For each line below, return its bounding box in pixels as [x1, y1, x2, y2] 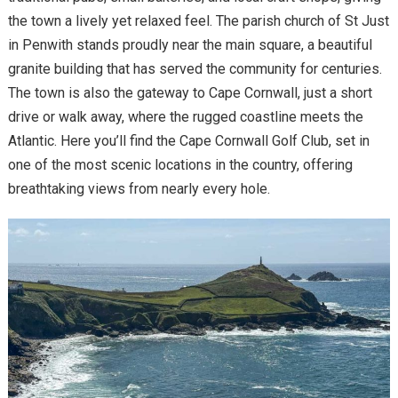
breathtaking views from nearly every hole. [7, 179, 270, 197]
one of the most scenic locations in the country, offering [7, 155, 353, 173]
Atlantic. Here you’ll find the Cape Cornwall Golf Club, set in [7, 131, 370, 149]
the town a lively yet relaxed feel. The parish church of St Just [7, 12, 389, 29]
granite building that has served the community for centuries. [7, 60, 382, 77]
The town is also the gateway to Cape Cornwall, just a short [7, 84, 372, 101]
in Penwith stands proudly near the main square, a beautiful [7, 36, 372, 53]
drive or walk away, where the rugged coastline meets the [7, 107, 363, 125]
